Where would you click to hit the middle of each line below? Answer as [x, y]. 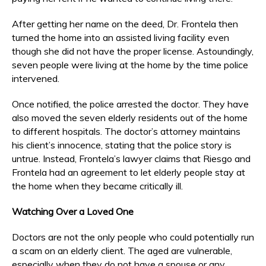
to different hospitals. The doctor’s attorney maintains [126, 131]
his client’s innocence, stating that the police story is [122, 145]
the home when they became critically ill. [97, 186]
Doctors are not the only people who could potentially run [133, 237]
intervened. [36, 78]
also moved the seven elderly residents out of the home [130, 117]
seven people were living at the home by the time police [130, 64]
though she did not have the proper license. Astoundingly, [133, 51]
